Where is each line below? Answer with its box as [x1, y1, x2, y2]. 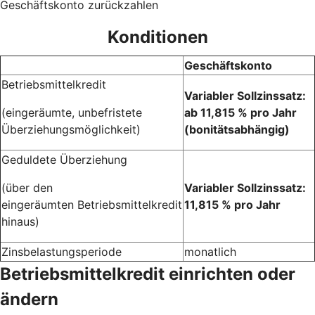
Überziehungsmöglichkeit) [1, 122, 141, 136]
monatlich [184, 244, 236, 259]
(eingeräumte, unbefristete [1, 105, 142, 120]
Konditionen [107, 26, 208, 47]
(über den [1, 180, 53, 195]
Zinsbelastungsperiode [1, 244, 122, 259]
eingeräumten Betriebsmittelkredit [1, 197, 182, 212]
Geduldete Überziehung [1, 152, 127, 167]
